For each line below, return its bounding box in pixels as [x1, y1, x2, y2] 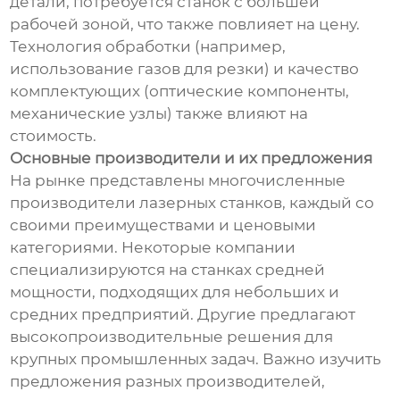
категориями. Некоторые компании [10, 238, 296, 257]
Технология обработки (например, [10, 37, 287, 56]
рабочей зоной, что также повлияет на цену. [10, 15, 361, 34]
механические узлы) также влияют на [10, 104, 309, 123]
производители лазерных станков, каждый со [10, 194, 375, 212]
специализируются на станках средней [10, 261, 326, 279]
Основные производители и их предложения [10, 149, 373, 168]
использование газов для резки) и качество [10, 60, 360, 79]
